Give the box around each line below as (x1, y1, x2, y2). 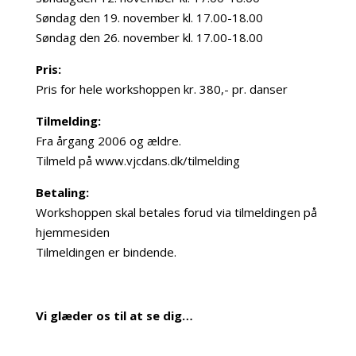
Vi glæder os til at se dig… (35, 308, 193, 323)
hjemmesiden (35, 224, 110, 240)
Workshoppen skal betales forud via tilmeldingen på (35, 204, 317, 220)
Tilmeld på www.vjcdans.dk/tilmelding (35, 153, 240, 168)
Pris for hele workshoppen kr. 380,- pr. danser (35, 81, 288, 97)
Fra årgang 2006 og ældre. (35, 133, 181, 149)
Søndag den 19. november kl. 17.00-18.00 (35, 10, 263, 25)
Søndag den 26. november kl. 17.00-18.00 (35, 29, 263, 45)
